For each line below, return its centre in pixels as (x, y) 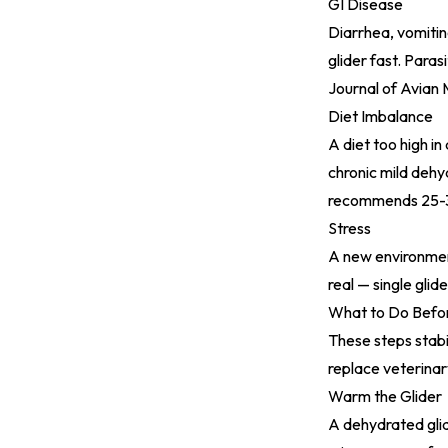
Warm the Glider (385, 396)
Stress (349, 228)
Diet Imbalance (380, 116)
